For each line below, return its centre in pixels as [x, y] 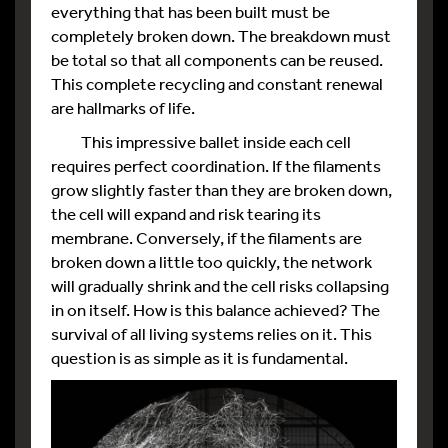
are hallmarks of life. [123, 107]
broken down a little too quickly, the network [211, 261]
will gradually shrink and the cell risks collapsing [220, 285]
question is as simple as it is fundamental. [199, 357]
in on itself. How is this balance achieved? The [215, 309]
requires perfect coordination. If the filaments [216, 165]
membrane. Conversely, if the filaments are [206, 237]
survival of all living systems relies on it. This [211, 333]
